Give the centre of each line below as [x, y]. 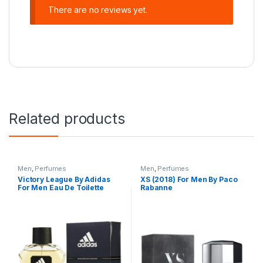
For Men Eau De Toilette [60, 188]
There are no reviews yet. [98, 9]
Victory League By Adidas [64, 180]
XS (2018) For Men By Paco [189, 180]
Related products [67, 119]
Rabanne [156, 188]
